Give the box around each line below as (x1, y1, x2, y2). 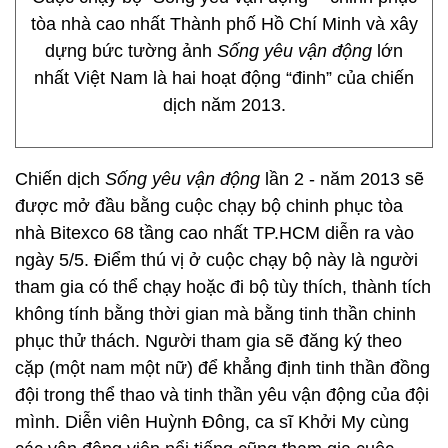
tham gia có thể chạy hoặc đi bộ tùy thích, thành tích (15, 277, 431, 297)
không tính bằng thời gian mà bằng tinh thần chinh (15, 304, 416, 324)
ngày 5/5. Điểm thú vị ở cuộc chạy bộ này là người (15, 250, 418, 270)
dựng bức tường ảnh (45, 41, 217, 61)
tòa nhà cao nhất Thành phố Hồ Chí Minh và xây (30, 14, 418, 34)
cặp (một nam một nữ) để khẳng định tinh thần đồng (15, 358, 430, 378)
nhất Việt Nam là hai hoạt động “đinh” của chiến (34, 68, 414, 88)
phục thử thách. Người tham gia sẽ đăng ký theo (15, 331, 402, 351)
